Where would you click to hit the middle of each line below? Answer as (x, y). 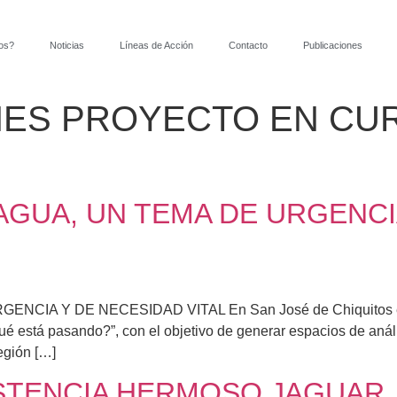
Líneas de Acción (156, 45)
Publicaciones (332, 45)
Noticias (66, 45)
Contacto (248, 45)
